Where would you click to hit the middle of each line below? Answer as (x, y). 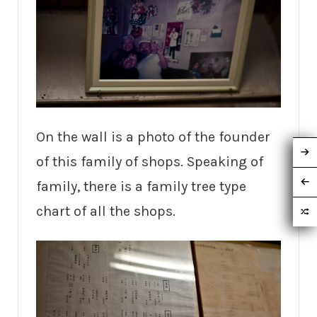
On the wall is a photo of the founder (153, 137)
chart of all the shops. (106, 211)
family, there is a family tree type (141, 186)
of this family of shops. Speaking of (150, 161)
